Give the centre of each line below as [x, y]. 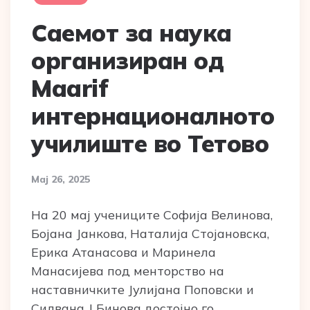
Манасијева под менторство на [128, 271]
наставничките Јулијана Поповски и [143, 289]
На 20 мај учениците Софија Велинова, [152, 215]
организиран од [127, 60]
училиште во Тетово [150, 143]
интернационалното [153, 116]
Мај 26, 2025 [61, 179]
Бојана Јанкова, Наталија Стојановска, [150, 233]
